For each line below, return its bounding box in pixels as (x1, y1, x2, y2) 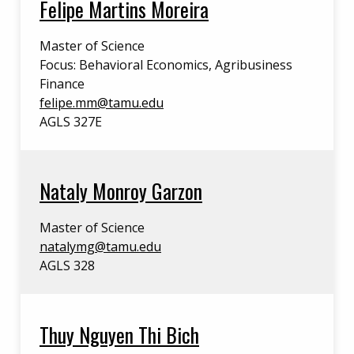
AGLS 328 (40, 257, 95, 274)
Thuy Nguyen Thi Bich (40, 319, 199, 349)
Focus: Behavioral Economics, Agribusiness (40, 56, 292, 73)
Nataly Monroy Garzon (40, 175, 202, 205)
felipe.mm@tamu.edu (40, 94, 164, 111)
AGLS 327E (40, 113, 102, 130)
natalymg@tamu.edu (40, 238, 161, 255)
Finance (40, 75, 85, 92)
